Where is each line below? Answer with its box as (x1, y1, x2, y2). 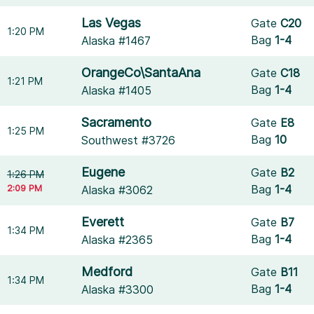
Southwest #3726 (81, 133, 176, 147)
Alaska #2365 (81, 233, 153, 247)
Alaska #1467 (81, 34, 151, 48)
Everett (81, 214, 125, 229)
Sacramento (81, 115, 152, 130)
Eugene (81, 165, 125, 179)
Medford (81, 264, 133, 279)
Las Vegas (81, 15, 142, 30)
